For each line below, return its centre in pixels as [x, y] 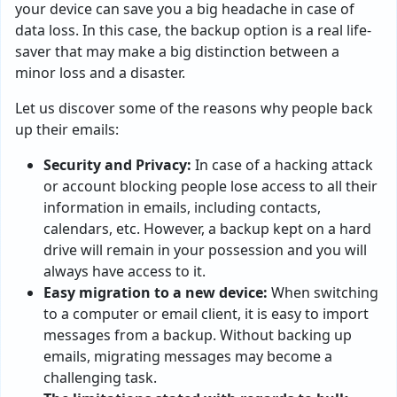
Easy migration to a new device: [156, 292]
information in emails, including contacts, [182, 207]
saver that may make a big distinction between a [177, 51]
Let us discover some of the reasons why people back [194, 108]
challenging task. [100, 378]
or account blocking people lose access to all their [210, 186]
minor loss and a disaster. [100, 73]
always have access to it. [125, 271]
